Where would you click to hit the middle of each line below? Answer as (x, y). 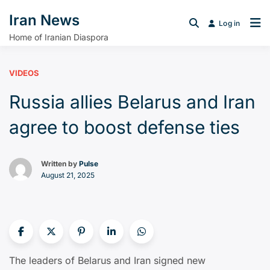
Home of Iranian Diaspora (59, 37)
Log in (230, 23)
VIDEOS (24, 73)
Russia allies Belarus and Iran (132, 102)
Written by (60, 164)
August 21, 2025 (68, 175)
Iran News (44, 20)
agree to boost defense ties (124, 127)
